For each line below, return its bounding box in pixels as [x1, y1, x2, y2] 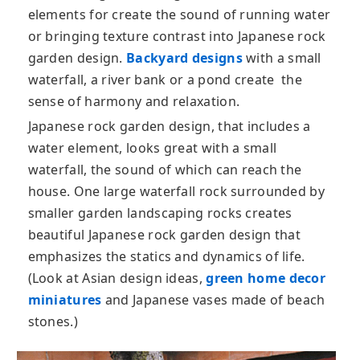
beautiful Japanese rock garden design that [27, 225, 301, 243]
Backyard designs [126, 48, 243, 67]
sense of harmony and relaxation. [27, 92, 240, 110]
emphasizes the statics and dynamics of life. [27, 247, 305, 265]
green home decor [206, 268, 326, 287]
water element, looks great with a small [27, 138, 277, 157]
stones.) [27, 312, 78, 330]
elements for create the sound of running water [27, 5, 331, 23]
